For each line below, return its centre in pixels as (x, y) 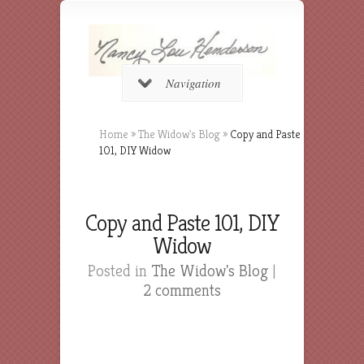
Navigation (193, 82)
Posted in (119, 271)
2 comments (182, 290)
